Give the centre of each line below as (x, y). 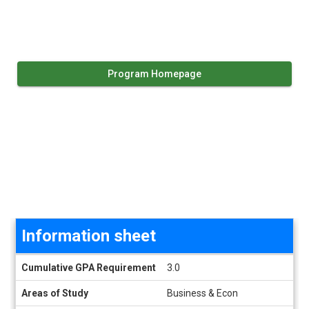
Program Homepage (154, 74)
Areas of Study (55, 293)
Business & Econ (202, 293)
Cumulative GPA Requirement (89, 268)
